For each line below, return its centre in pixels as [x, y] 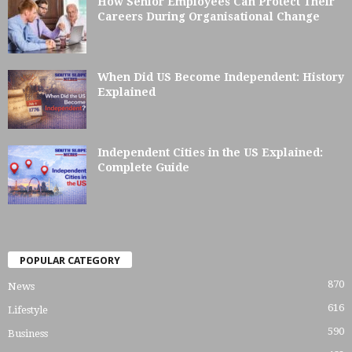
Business [28, 333]
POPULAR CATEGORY [70, 260]
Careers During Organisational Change [209, 16]
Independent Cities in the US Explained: [210, 152]
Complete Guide [143, 167]
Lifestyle [28, 310]
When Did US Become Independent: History [221, 77]
